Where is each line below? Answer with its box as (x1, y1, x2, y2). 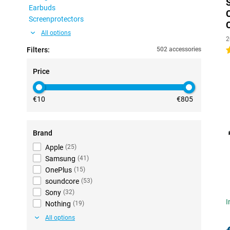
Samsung (45, 155, 75, 163)
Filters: (27, 46, 50, 54)
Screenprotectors (29, 15, 84, 23)
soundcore (45, 177, 79, 185)
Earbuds (29, 4, 55, 12)
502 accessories (157, 46, 201, 53)
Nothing (45, 200, 71, 208)
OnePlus (45, 166, 72, 174)
